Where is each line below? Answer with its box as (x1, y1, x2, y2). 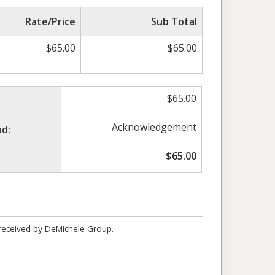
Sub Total (151, 14, 197, 28)
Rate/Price (25, 14, 76, 28)
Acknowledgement (112, 120, 197, 134)
